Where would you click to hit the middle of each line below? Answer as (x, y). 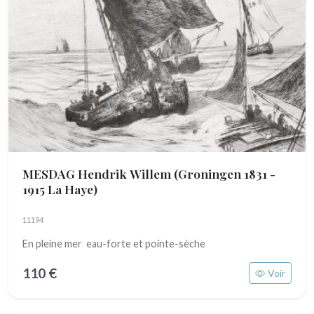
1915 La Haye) (60, 189)
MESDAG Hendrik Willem (98, 173)
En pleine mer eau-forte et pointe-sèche (114, 244)
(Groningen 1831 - (225, 173)
